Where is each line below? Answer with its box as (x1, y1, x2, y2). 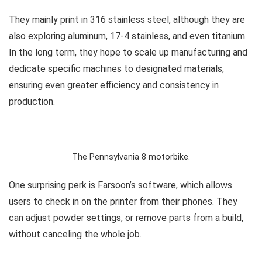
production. (9, 95, 55, 107)
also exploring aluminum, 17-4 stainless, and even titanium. (9, 30, 247, 42)
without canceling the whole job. (9, 228, 142, 240)
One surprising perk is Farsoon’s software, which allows (9, 179, 232, 191)
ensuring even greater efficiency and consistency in (9, 79, 219, 91)
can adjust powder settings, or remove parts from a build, (9, 212, 243, 223)
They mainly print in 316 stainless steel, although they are (9, 13, 245, 25)
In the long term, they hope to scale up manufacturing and (9, 46, 247, 58)
